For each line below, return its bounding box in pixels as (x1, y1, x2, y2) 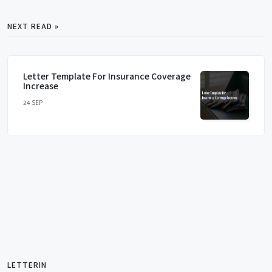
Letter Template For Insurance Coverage (23, 69, 191, 82)
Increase (23, 79, 58, 92)
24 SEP (23, 97, 42, 107)
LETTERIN (7, 259, 47, 270)
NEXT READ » (7, 20, 59, 31)
